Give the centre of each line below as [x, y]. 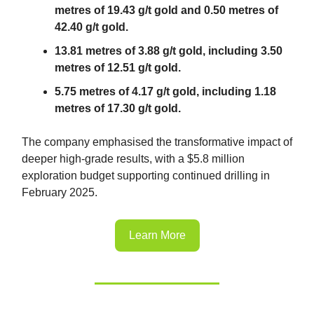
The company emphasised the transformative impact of [157, 142]
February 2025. [60, 192]
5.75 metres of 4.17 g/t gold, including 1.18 [165, 91]
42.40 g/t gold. [91, 27]
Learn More [157, 235]
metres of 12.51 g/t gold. [118, 67]
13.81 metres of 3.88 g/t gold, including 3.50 [169, 50]
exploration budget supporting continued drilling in [146, 175]
